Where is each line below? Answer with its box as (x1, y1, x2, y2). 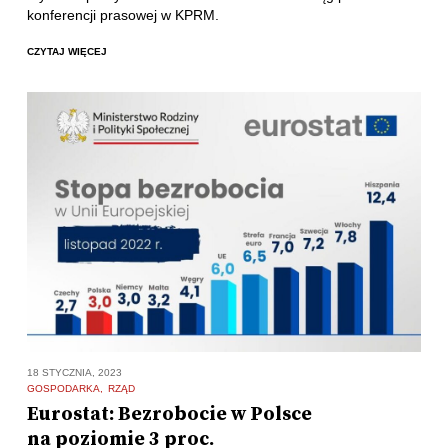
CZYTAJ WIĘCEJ (26, 45, 107, 57)
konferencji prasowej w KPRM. (26, 7, 219, 24)
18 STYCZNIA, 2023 (26, 367, 122, 379)
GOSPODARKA (26, 383, 100, 395)
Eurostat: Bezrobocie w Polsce (26, 402, 312, 428)
